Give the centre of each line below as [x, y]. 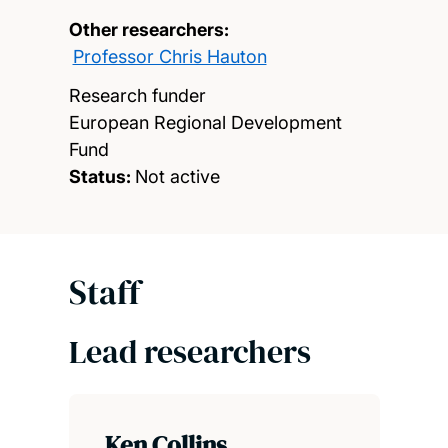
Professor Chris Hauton [169, 56]
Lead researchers [189, 351]
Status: [99, 176]
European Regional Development [205, 122]
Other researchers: [148, 29]
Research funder [137, 95]
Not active [177, 176]
